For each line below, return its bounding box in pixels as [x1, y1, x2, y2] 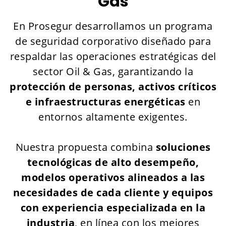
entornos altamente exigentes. [38, 110, 188, 124]
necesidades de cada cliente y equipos [13, 186, 213, 199]
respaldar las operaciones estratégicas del [10, 49, 216, 63]
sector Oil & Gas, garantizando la [32, 65, 194, 78]
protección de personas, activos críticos [10, 80, 216, 93]
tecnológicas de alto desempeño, [27, 155, 199, 169]
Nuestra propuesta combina [15, 140, 156, 154]
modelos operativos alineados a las [21, 171, 205, 184]
